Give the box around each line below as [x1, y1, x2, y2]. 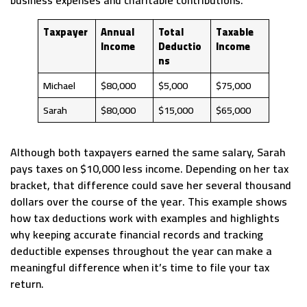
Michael [43, 76, 76, 95]
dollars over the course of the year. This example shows [10, 191, 287, 212]
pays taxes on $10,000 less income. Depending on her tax [10, 158, 288, 180]
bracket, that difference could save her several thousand [10, 175, 291, 196]
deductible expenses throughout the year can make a [10, 241, 272, 262]
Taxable [216, 23, 254, 42]
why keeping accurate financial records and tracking [10, 224, 263, 245]
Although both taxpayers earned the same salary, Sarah [10, 142, 286, 163]
